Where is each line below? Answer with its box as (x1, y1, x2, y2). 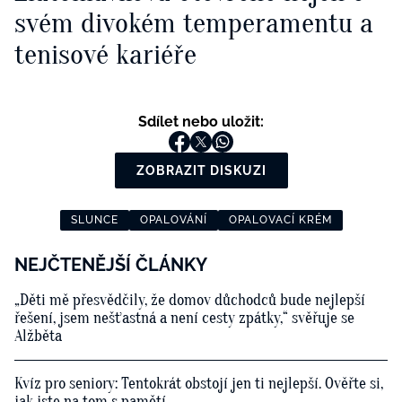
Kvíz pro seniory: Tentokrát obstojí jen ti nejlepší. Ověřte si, (14, 374, 383, 394)
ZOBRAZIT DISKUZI (135, 163, 267, 179)
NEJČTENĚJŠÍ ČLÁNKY (14, 254, 207, 276)
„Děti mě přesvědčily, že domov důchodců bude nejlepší (14, 291, 365, 310)
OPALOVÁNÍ (139, 214, 207, 227)
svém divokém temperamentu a (14, 6, 373, 40)
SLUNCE (70, 214, 118, 227)
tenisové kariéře (14, 38, 197, 72)
